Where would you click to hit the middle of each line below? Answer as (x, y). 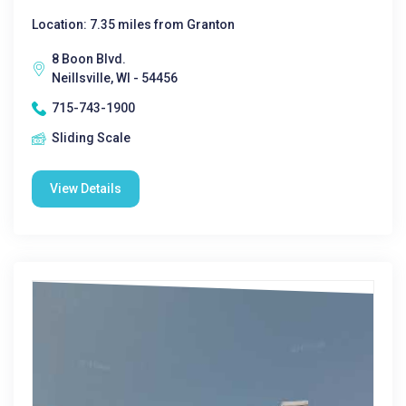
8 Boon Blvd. (89, 59)
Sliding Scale (91, 138)
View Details (86, 188)
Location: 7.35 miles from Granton (133, 24)
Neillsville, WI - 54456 (115, 78)
